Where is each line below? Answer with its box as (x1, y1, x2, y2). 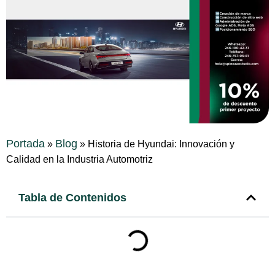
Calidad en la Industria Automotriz (6, 153, 153, 165)
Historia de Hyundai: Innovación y (88, 138, 234, 149)
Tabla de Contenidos (18, 191, 126, 204)
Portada (6, 137, 45, 150)
